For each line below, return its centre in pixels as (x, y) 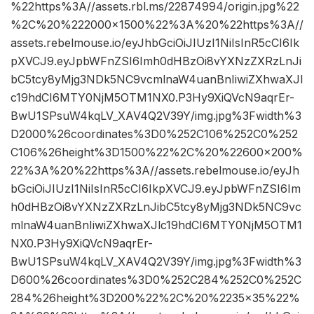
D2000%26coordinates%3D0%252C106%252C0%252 (154, 134)
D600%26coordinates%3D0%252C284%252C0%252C (156, 280)
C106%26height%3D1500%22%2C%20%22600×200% (157, 152)
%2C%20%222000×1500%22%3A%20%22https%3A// (157, 25)
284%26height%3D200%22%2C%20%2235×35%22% (155, 298)
